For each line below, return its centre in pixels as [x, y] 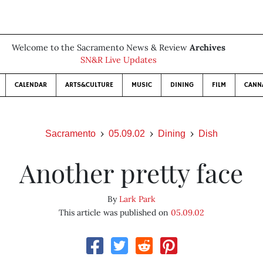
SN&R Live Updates [119, 60]
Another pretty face [131, 172]
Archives [208, 48]
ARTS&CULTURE [89, 85]
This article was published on [114, 213]
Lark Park [137, 199]
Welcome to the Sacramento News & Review [101, 48]
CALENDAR [31, 85]
